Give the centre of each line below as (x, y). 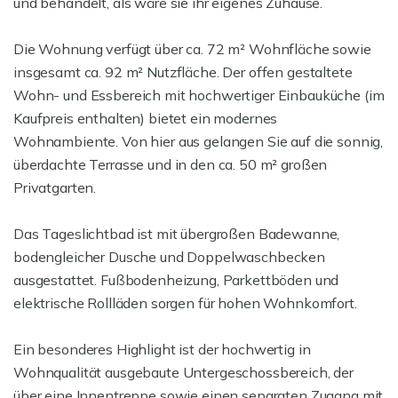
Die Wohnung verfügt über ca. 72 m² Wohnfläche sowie (192, 49)
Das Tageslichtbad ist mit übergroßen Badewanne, (177, 234)
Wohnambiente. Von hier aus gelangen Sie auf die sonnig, (199, 141)
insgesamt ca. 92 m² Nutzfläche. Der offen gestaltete (183, 72)
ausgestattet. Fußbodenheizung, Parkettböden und (176, 280)
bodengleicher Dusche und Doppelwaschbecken (169, 257)
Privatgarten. (55, 187)
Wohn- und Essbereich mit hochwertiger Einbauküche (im (199, 95)
